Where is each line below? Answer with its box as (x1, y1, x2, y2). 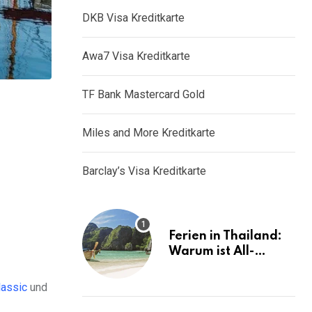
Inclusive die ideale (169, 260, 286, 273)
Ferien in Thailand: (169, 230, 282, 242)
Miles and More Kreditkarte (82, 126, 215, 139)
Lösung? (169, 276, 219, 288)
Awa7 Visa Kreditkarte (82, 49, 190, 63)
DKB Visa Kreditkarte (82, 11, 185, 24)
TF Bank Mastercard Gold (82, 88, 205, 101)
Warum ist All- (169, 245, 254, 258)
